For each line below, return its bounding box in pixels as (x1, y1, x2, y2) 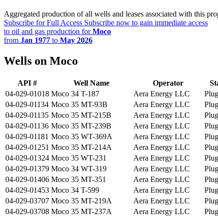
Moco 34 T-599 (51, 186, 99, 195)
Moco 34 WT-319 (51, 164, 107, 173)
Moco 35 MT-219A (51, 197, 112, 205)
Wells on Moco (4, 54, 78, 68)
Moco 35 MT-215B (51, 111, 111, 120)
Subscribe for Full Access (4, 18, 82, 27)
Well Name (73, 79, 109, 88)
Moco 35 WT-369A (51, 132, 112, 141)
